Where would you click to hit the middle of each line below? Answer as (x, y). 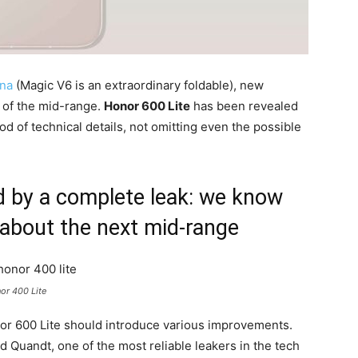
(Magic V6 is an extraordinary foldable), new (138, 85)
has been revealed (244, 106)
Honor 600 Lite (147, 106)
